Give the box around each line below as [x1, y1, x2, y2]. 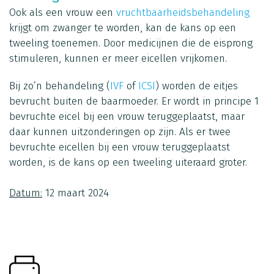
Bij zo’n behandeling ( [9, 79, 110, 92]
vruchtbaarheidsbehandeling [116, 6, 250, 19]
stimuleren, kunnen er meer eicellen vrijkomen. [9, 51, 227, 65]
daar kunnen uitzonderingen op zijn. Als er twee [9, 125, 231, 138]
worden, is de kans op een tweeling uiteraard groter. [9, 155, 247, 169]
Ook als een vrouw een [9, 6, 116, 19]
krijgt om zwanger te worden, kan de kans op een [9, 21, 236, 34]
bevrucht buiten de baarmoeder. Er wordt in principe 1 [9, 94, 259, 108]
